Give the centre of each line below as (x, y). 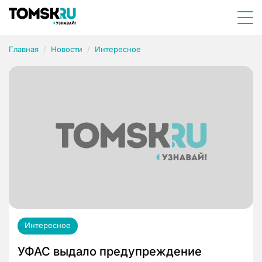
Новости (67, 49)
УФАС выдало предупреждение (110, 252)
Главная (24, 49)
